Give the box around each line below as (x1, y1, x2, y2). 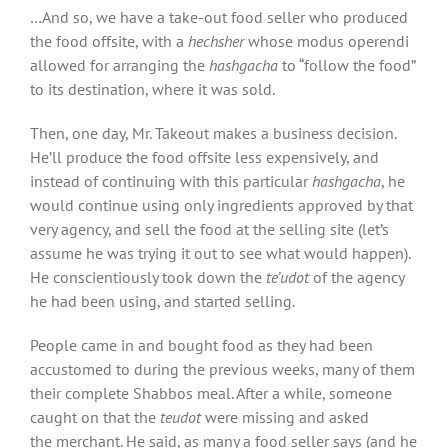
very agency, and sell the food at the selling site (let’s (30, 218, 389, 239)
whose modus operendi (244, 30, 409, 51)
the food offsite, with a (30, 30, 188, 51)
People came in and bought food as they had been (30, 334, 373, 355)
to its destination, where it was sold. (30, 78, 275, 99)
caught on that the (30, 406, 160, 427)
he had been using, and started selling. (30, 290, 295, 311)
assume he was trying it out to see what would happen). (30, 242, 410, 263)
